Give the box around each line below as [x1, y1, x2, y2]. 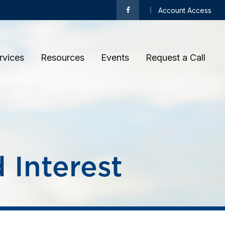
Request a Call [146, 52, 208, 63]
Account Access [158, 6, 211, 15]
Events [101, 52, 129, 63]
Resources [41, 52, 84, 63]
